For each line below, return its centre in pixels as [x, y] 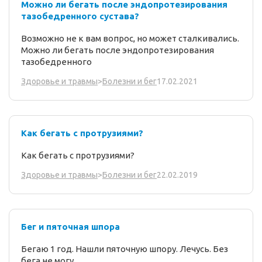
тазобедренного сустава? [80, 16]
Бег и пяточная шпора [70, 227]
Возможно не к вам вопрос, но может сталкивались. [130, 39]
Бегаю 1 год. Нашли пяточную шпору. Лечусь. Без [125, 249]
